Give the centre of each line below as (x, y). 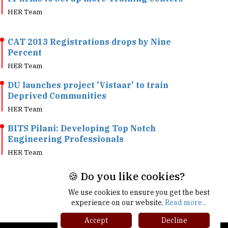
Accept (96, 220)
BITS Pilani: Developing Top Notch (82, 113)
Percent (25, 37)
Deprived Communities (57, 80)
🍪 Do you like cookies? (126, 176)
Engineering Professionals (66, 124)
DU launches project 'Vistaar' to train (88, 70)
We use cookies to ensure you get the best (139, 192)
